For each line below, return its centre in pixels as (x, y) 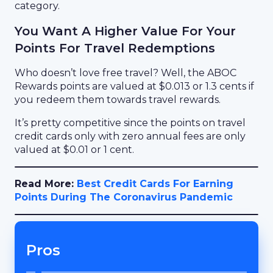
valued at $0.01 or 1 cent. (74, 150)
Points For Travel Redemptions (115, 48)
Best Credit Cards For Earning (155, 184)
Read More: (46, 184)
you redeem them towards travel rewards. (118, 100)
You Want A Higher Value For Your (125, 31)
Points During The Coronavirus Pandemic (124, 197)
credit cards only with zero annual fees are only (130, 136)
